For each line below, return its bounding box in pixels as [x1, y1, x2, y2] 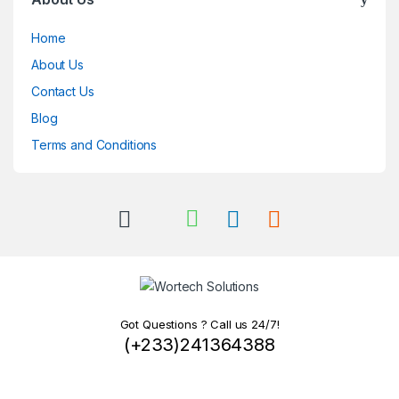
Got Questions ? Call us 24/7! [119, 316, 280, 331]
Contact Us [31, 84, 94, 100]
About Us [31, 57, 84, 73]
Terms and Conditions [31, 137, 158, 153]
